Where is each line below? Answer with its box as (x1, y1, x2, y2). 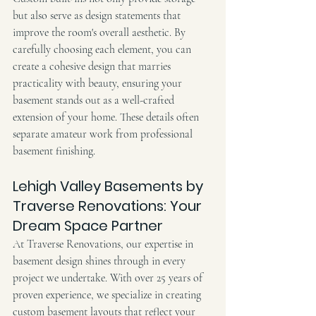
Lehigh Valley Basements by (13, 176, 207, 196)
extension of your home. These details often (13, 109, 202, 124)
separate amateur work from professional (13, 126, 195, 141)
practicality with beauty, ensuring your (13, 75, 185, 90)
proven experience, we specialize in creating (13, 287, 204, 302)
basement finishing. (13, 143, 95, 158)
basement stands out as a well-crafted (13, 92, 177, 107)
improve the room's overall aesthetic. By (13, 25, 188, 39)
